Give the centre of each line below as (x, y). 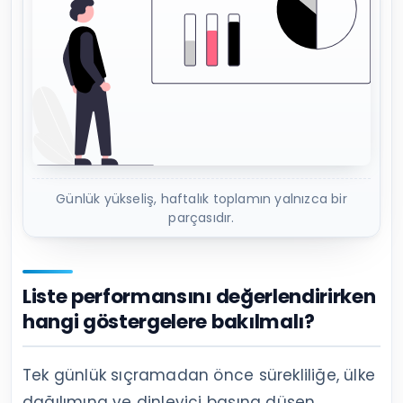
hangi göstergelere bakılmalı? (169, 322)
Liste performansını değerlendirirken (199, 297)
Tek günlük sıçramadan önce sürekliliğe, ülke (199, 376)
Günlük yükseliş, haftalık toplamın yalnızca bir (201, 199)
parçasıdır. (201, 218)
